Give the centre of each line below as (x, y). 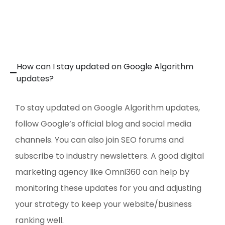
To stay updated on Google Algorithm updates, (107, 107)
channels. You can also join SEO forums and (99, 140)
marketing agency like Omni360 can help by (102, 172)
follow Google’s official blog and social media (103, 124)
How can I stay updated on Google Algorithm (105, 66)
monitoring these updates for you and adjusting (108, 188)
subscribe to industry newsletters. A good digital (109, 156)
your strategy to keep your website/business (103, 204)
